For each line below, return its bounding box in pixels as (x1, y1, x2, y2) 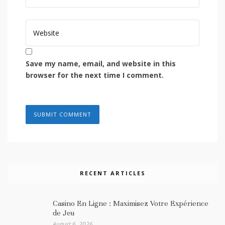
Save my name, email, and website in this (26, 58, 176, 68)
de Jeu (53, 208, 74, 217)
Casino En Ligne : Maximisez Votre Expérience (53, 198, 208, 208)
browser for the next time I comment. (26, 70, 164, 80)
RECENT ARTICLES (79, 169, 146, 177)
